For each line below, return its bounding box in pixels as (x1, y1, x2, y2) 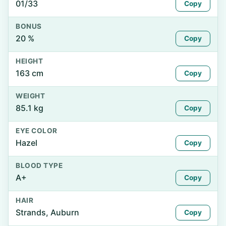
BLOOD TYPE (16, 161, 63, 169)
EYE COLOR (16, 127, 58, 135)
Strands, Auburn (16, 207, 79, 217)
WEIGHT (16, 92, 45, 100)
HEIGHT (16, 57, 43, 65)
